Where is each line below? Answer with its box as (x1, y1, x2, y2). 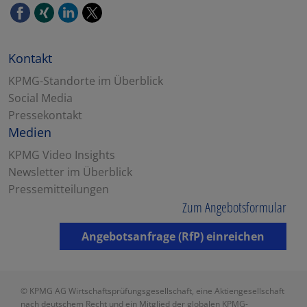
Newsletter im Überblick (8, 164, 132, 180)
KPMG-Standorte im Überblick (8, 73, 163, 88)
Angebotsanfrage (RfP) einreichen (82, 228, 265, 244)
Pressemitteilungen (8, 181, 109, 197)
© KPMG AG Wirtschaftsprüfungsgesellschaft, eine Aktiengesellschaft (21, 284, 284, 297)
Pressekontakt (8, 107, 82, 123)
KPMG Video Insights (8, 147, 115, 162)
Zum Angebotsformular (182, 197, 286, 217)
